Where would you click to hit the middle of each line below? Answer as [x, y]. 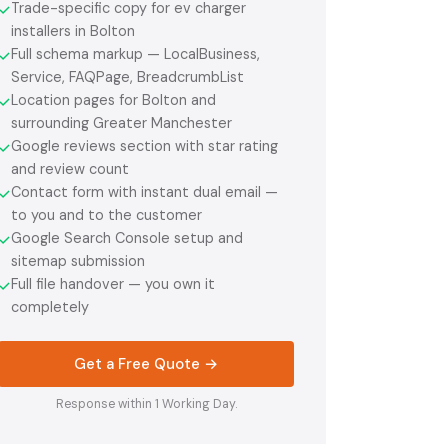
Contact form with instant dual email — [144, 191]
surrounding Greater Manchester [121, 122]
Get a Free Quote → [146, 363]
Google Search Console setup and [127, 237]
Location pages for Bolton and [113, 99]
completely [50, 306]
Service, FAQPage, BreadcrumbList [127, 76]
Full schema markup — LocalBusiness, [135, 53]
